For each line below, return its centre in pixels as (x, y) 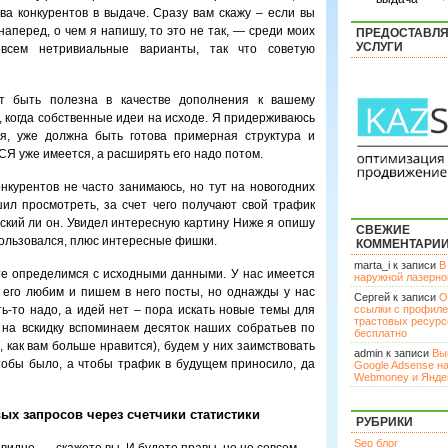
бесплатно (380, 333)
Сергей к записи (396, 297)
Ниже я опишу (274, 223)
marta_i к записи (396, 265)
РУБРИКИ (384, 422)
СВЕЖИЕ (383, 230)
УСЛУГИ (379, 47)
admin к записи (393, 353)
